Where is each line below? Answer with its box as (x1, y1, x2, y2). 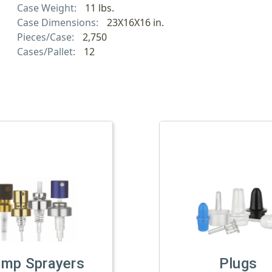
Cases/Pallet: (17, 44, 78, 58)
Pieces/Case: (17, 30, 76, 44)
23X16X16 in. (106, 15, 164, 29)
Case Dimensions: (17, 15, 101, 29)
